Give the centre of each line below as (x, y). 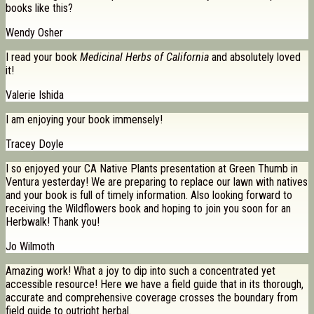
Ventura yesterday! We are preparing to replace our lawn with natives (157, 182)
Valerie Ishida (35, 95)
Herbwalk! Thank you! (53, 222)
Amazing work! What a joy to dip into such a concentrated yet (141, 271)
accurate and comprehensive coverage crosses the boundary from (152, 298)
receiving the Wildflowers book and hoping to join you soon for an (148, 209)
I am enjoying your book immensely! (84, 120)
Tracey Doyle (35, 144)
